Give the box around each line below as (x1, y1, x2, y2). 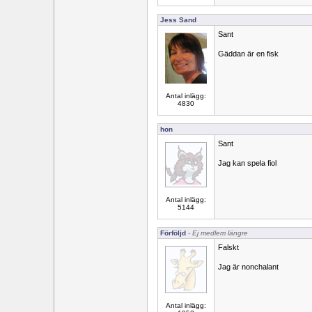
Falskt (218, 243, 239, 251)
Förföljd (160, 229, 186, 237)
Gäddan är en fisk (218, 49, 279, 58)
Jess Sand (160, 16, 196, 24)
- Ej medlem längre (186, 229, 248, 237)
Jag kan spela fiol (218, 159, 276, 167)
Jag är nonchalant (218, 263, 279, 271)
